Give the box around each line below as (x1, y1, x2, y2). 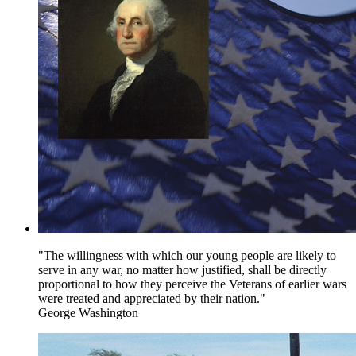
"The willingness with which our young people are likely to (38, 249, 336, 262)
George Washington (38, 306, 138, 319)
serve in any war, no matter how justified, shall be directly (38, 263, 327, 277)
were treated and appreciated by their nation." (38, 292, 265, 305)
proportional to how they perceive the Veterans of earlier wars (38, 277, 346, 291)
